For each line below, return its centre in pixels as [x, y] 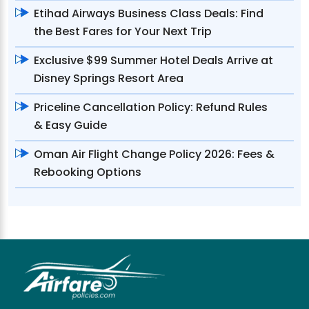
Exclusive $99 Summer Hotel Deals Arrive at [153, 60]
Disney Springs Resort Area [109, 78]
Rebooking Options [88, 172]
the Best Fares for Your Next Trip [123, 31]
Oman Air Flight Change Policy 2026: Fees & [154, 154]
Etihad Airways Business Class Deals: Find [149, 13]
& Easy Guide [70, 125]
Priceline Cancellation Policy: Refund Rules [151, 107]
